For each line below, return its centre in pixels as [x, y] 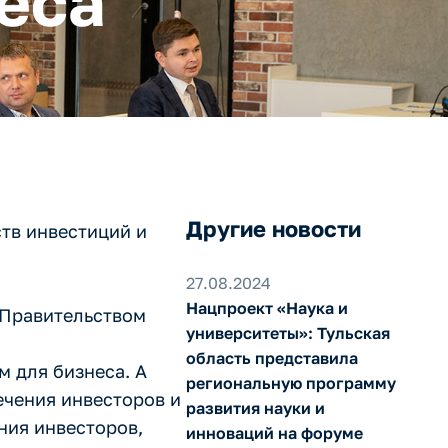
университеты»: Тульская [287, 333]
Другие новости [273, 228]
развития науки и [255, 408]
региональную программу [290, 383]
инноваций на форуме [274, 433]
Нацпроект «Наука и [266, 308]
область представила [271, 358]
